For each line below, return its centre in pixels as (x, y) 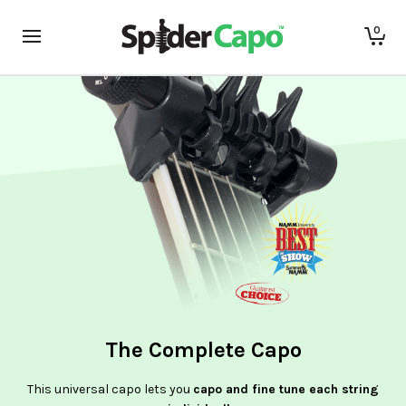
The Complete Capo (203, 350)
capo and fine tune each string (286, 390)
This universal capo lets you (110, 390)
